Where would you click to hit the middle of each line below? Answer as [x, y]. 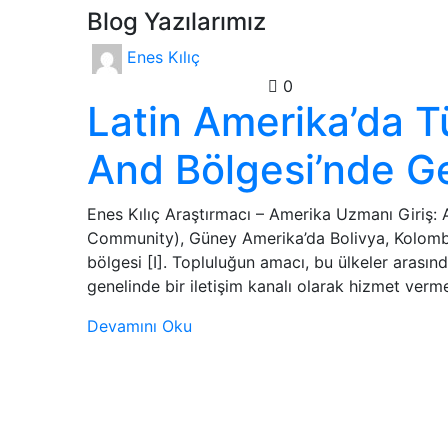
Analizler [119, 86]
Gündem [236, 86]
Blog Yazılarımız [176, 21]
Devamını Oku [139, 326]
